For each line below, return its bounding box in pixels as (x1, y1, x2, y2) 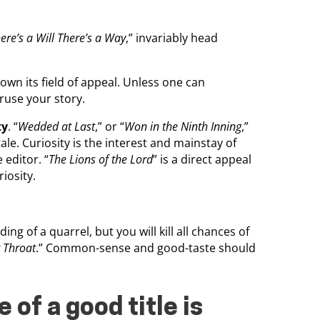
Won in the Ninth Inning (124, 118, 241, 134)
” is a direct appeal (153, 151, 251, 167)
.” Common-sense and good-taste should (36, 239, 256, 256)
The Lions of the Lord (49, 151, 153, 167)
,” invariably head (126, 29, 218, 46)
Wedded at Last (18, 118, 95, 134)
